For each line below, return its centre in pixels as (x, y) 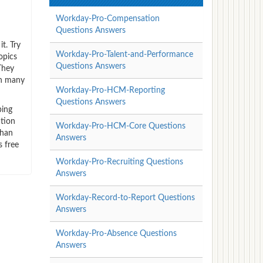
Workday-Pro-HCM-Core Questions (120, 126)
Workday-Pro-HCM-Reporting (110, 90)
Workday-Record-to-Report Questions (125, 198)
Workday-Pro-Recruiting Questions (119, 162)
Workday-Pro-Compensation (107, 18)
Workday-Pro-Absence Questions (116, 233)
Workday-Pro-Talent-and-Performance (124, 54)
